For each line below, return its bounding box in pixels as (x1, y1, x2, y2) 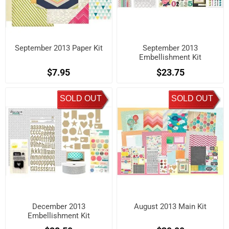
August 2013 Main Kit (134, 201, 207, 211)
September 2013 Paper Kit (14, 43, 103, 53)
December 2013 (32, 201, 85, 211)
